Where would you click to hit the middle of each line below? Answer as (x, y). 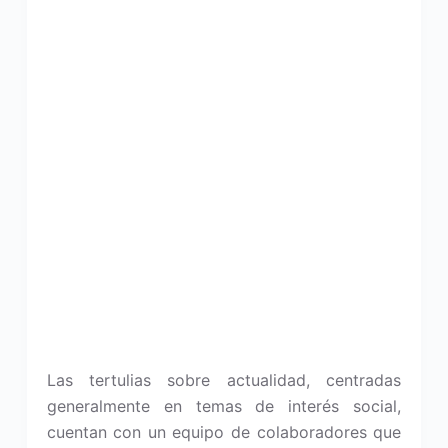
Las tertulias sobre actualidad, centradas (224, 380)
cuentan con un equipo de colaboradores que (224, 432)
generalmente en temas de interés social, (224, 406)
